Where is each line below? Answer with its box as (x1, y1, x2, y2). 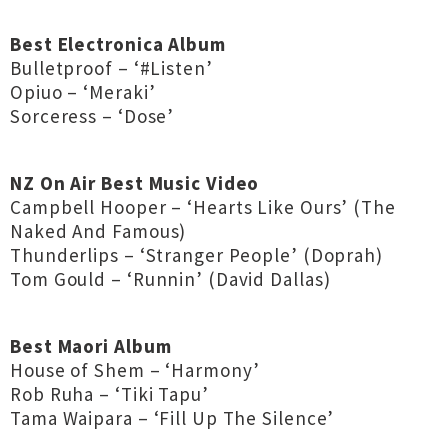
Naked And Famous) (10, 219, 187, 243)
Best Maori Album (10, 334, 172, 358)
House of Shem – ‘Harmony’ (10, 358, 260, 382)
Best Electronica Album (10, 32, 226, 56)
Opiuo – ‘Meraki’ (10, 80, 156, 104)
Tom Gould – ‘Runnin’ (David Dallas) (10, 267, 331, 291)
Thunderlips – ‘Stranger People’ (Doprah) (10, 243, 383, 267)
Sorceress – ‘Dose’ (10, 104, 175, 128)
